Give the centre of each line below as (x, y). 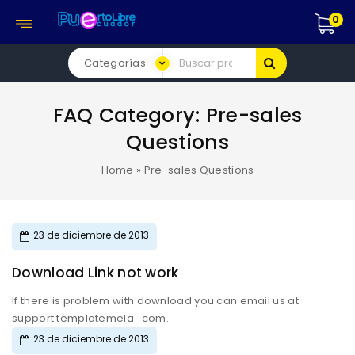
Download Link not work (95, 273)
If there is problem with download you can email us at (155, 301)
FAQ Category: (129, 115)
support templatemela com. (113, 318)
